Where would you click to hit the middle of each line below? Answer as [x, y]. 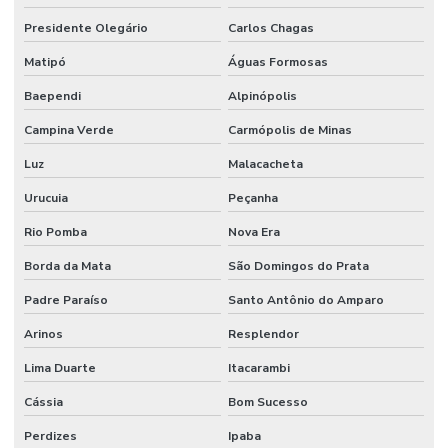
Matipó [45, 62]
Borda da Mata [67, 266]
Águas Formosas [277, 62]
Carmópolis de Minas [289, 130]
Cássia [43, 402]
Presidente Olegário [86, 28]
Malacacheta [265, 164]
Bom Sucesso [267, 402]
